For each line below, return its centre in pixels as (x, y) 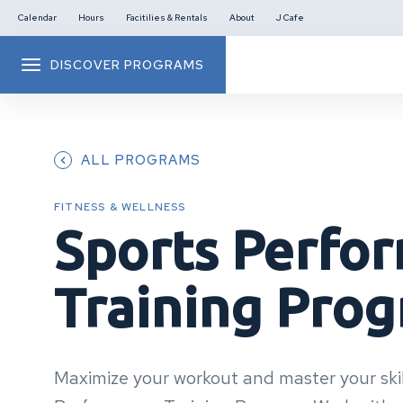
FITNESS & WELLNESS (120, 207)
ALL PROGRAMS (141, 160)
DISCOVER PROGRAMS (127, 65)
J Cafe (290, 18)
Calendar (37, 18)
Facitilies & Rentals (167, 18)
